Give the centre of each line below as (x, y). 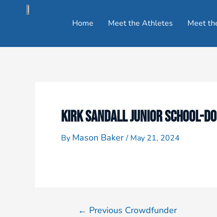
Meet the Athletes (140, 23)
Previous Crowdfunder (132, 210)
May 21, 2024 (155, 138)
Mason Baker (99, 138)
